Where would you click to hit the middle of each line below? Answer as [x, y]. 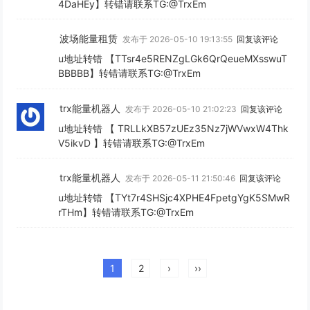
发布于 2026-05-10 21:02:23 [182, 109]
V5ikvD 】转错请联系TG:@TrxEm [132, 143]
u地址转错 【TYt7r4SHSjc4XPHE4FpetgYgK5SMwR [174, 197]
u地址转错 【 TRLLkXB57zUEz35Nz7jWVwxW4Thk [174, 128]
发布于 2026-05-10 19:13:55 [179, 39]
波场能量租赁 [89, 39]
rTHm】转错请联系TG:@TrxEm [126, 212]
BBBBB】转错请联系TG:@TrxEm [130, 73]
